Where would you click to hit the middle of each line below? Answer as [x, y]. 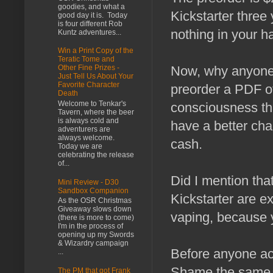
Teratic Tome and [86, 59]
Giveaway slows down [95, 209]
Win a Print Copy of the [96, 51]
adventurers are [84, 129]
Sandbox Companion [93, 190]
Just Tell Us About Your [96, 76]
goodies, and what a [91, 6]
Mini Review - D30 [88, 182]
